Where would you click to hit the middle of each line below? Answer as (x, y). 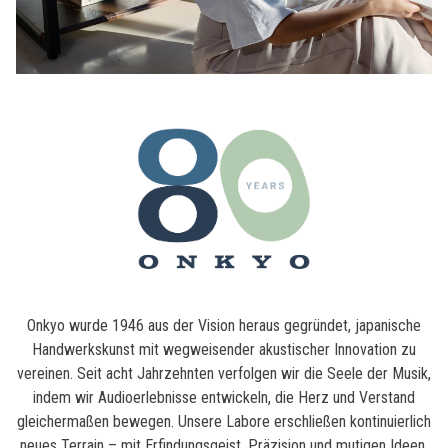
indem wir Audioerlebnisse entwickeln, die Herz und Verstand (224, 397)
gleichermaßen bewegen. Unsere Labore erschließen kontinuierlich (224, 421)
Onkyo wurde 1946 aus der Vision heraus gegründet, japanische (224, 325)
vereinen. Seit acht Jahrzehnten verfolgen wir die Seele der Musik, (224, 373)
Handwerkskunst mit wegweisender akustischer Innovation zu (224, 349)
